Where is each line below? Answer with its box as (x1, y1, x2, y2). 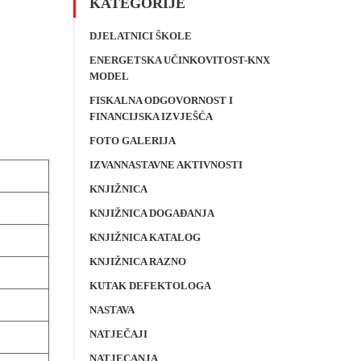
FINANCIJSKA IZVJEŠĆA (89, 110, 213, 122)
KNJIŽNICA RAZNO (89, 255, 186, 268)
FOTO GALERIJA (89, 135, 176, 147)
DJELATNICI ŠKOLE (89, 30, 192, 42)
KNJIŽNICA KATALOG (89, 231, 201, 243)
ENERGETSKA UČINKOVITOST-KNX (89, 54, 270, 66)
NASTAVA (89, 304, 135, 316)
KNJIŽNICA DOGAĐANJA (89, 207, 214, 219)
